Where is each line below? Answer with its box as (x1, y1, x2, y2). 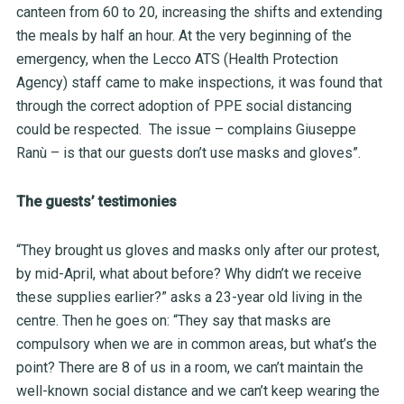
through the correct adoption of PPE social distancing (15, 97, 352, 115)
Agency (15, 74, 63, 92)
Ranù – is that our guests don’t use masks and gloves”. (15, 144, 361, 162)
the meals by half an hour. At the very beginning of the (15, 27, 352, 45)
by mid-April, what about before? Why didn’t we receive (15, 265, 362, 283)
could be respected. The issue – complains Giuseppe (15, 121, 356, 139)
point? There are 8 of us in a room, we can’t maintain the (15, 359, 363, 377)
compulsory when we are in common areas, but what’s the (15, 335, 377, 353)
